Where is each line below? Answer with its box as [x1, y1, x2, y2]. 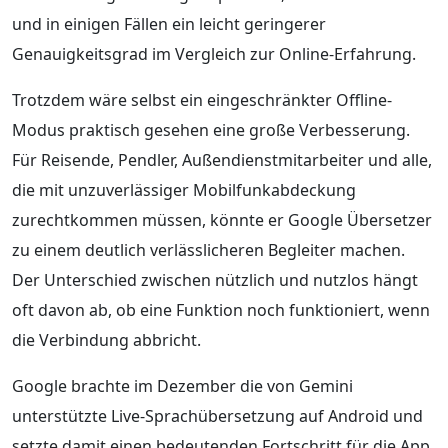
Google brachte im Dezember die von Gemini [12, 374, 353, 397]
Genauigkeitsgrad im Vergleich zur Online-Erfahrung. [12, 42, 416, 65]
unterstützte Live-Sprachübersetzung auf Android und [12, 404, 423, 427]
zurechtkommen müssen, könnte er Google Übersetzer [12, 208, 432, 231]
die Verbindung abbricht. [12, 328, 201, 351]
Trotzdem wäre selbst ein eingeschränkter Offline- [12, 88, 392, 111]
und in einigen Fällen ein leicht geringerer [12, 12, 326, 35]
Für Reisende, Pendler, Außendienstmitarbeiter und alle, [12, 148, 432, 171]
